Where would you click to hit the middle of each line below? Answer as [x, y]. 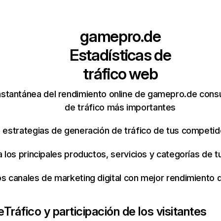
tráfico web [120, 74]
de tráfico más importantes [120, 107]
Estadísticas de [120, 55]
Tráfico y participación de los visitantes [105, 211]
